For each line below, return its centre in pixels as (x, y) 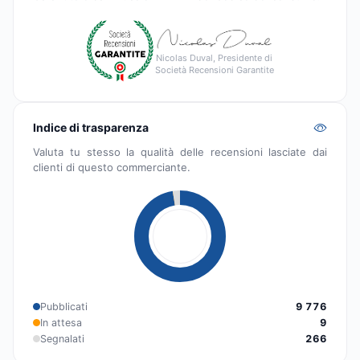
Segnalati (62, 338)
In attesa (61, 322)
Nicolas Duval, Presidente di (214, 58)
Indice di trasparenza (91, 127)
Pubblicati (64, 306)
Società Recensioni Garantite (214, 70)
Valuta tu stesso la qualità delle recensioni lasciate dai (180, 151)
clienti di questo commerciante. (112, 167)
